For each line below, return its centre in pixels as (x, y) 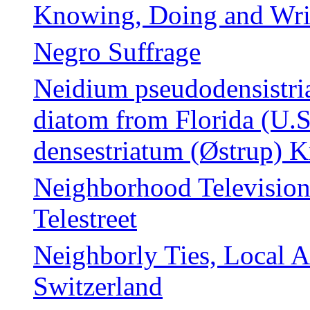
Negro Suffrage (117, 51)
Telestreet (85, 218)
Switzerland (98, 286)
